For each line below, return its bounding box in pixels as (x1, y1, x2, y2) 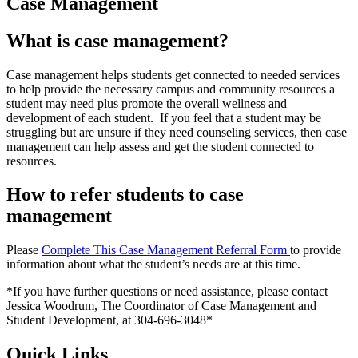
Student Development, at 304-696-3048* (6, 313, 213, 328)
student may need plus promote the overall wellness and (6, 96, 287, 110)
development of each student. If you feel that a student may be (6, 110, 321, 125)
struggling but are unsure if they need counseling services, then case (6, 125, 347, 139)
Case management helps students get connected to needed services (6, 67, 340, 82)
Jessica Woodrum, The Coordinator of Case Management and (6, 299, 316, 313)
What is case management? (6, 30, 229, 51)
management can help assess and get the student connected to (6, 139, 314, 153)
